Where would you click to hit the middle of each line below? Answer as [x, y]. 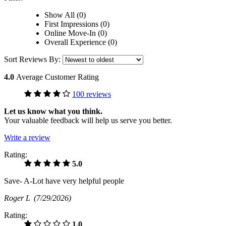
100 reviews [92, 94]
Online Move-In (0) [76, 33]
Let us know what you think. [53, 111]
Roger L [19, 198]
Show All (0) [65, 15]
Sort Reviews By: [33, 60]
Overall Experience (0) [81, 42]
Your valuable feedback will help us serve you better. [88, 121]
